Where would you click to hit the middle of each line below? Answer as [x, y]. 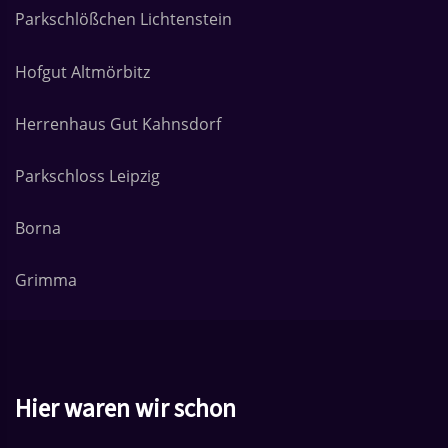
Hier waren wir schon [125, 409]
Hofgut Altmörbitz [82, 71]
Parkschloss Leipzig [87, 175]
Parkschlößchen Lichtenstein [123, 19]
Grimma [46, 280]
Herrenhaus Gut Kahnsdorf [118, 123]
